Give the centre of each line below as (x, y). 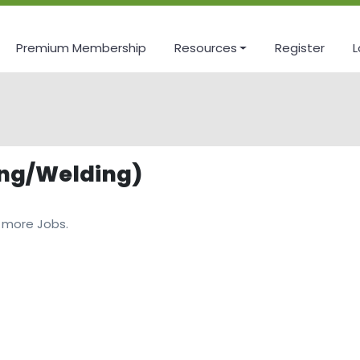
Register (300, 47)
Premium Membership (81, 47)
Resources (205, 47)
